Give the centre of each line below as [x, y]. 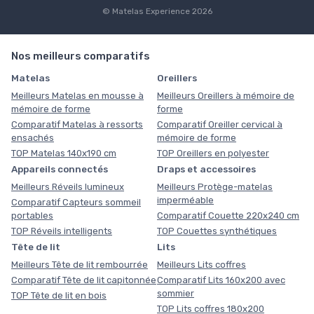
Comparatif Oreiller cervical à [220, 124]
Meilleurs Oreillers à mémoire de [226, 95]
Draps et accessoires [206, 169]
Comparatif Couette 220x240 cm [228, 215]
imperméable [185, 200]
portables [32, 215]
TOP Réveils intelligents [62, 231]
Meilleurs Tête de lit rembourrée [80, 264]
